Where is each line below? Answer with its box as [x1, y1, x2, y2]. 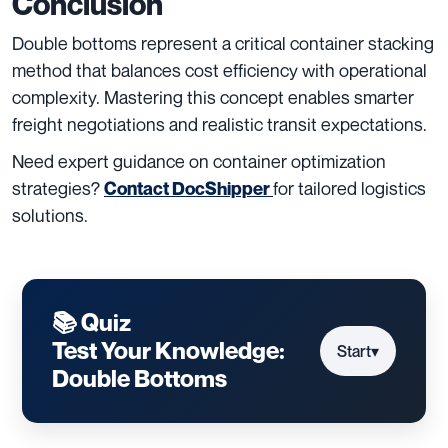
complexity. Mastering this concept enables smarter [12, 85, 414, 108]
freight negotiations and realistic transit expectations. [12, 112, 427, 135]
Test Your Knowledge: [52, 335, 285, 365]
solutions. [12, 203, 88, 226]
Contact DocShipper [104, 177, 270, 199]
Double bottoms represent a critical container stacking [12, 31, 434, 54]
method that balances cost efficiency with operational [12, 58, 427, 81]
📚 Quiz [52, 307, 131, 337]
